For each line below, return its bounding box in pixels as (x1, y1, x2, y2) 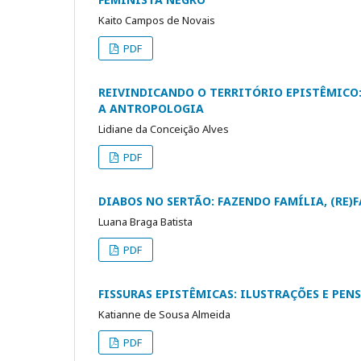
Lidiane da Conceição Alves (98, 121, 229, 136)
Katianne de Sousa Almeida (98, 306, 230, 322)
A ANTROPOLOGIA (98, 100, 204, 116)
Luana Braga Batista (98, 214, 193, 229)
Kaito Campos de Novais (98, 12, 215, 27)
